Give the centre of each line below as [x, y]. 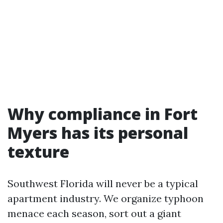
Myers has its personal [98, 133]
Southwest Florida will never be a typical [103, 183]
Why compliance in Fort [103, 114]
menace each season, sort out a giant [94, 213]
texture [38, 152]
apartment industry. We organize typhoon [106, 198]
